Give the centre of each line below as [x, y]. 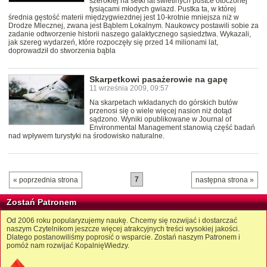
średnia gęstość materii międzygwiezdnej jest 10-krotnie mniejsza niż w [124, 17]
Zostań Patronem [41, 202]
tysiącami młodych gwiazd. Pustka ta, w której [163, 9]
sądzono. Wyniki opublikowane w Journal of [160, 119]
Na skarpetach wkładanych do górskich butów [164, 102]
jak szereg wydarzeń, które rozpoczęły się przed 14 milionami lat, [113, 42]
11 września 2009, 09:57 [129, 88]
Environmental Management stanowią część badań [172, 127]
